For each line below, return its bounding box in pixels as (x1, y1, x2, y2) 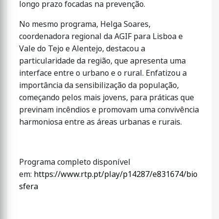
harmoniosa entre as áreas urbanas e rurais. (19, 116, 182, 128)
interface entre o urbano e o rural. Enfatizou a (19, 67, 187, 79)
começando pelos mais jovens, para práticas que (19, 92, 194, 103)
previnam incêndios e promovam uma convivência (19, 104, 199, 115)
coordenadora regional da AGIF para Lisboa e (19, 31, 183, 42)
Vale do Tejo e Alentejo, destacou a (19, 43, 145, 54)
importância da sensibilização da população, (19, 80, 179, 91)
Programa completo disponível (19, 156, 131, 168)
